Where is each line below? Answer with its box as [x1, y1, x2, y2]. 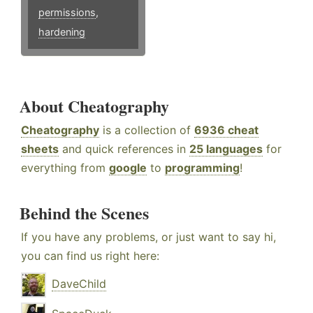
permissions [38, 6, 96, 19]
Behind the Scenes [20, 201, 149, 226]
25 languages [189, 142, 263, 156]
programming [165, 161, 240, 175]
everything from [21, 161, 109, 175]
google [109, 161, 147, 175]
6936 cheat [194, 123, 259, 138]
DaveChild [52, 277, 106, 291]
